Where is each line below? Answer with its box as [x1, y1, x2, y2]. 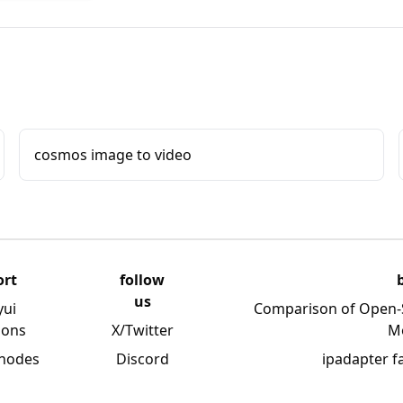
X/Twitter [111, 320, 174, 340]
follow [120, 270, 166, 290]
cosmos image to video [34, 145, 193, 165]
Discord [115, 349, 169, 369]
